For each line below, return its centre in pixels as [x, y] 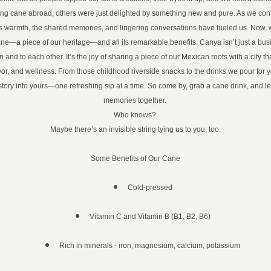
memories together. [135, 100]
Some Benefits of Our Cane [135, 158]
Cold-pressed [150, 188]
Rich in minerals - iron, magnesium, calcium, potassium [150, 246]
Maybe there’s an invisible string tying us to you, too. [135, 129]
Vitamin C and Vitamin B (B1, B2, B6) [150, 217]
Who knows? [135, 115]
